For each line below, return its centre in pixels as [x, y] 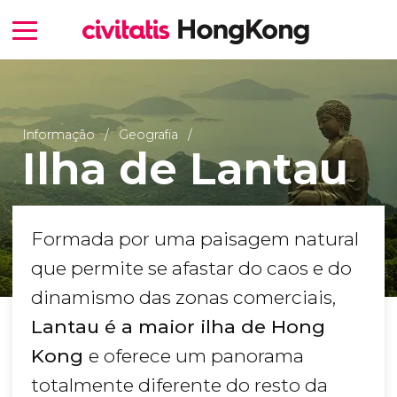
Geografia [148, 134]
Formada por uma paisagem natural [195, 239]
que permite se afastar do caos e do [191, 269]
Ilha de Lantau [185, 168]
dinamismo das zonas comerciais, [183, 298]
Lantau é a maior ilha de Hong [178, 327]
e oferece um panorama [196, 356]
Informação [58, 134]
